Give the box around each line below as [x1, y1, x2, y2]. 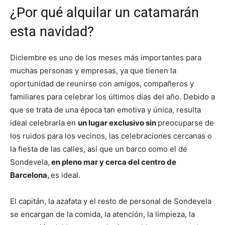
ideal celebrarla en [10, 118, 78, 128]
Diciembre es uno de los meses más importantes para [10, 52, 201, 62]
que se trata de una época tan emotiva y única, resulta [10, 104, 201, 115]
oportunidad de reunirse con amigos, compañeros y [10, 78, 194, 88]
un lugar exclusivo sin [78, 118, 158, 128]
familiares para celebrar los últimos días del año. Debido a [10, 91, 215, 101]
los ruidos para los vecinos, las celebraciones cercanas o [10, 131, 212, 141]
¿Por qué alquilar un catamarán [10, 4, 199, 21]
